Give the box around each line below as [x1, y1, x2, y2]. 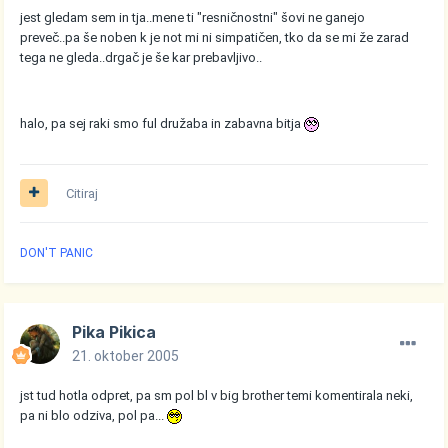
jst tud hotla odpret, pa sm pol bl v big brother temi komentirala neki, [20, 387, 414, 403]
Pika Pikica [72, 321, 157, 342]
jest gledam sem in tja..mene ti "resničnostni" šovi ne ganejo [20, 9, 366, 25]
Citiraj [66, 185, 99, 201]
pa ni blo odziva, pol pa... [20, 407, 168, 423]
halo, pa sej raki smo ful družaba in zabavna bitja [20, 115, 305, 131]
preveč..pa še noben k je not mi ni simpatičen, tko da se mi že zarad [20, 29, 410, 45]
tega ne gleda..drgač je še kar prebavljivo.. [20, 49, 263, 65]
